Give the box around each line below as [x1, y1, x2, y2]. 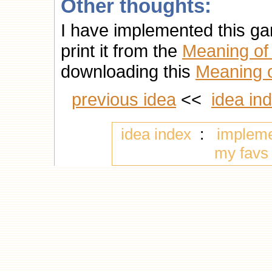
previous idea [72, 89, 176, 109]
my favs [214, 144, 269, 162]
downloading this [61, 61, 195, 81]
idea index [121, 125, 191, 143]
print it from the [61, 41, 182, 61]
